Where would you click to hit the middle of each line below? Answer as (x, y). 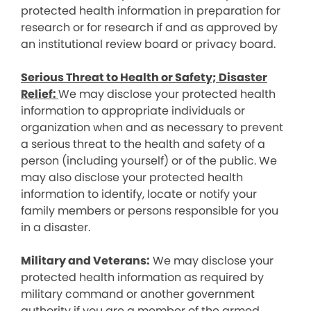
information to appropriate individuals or (133, 111)
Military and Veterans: (85, 261)
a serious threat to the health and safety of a (143, 144)
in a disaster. (56, 227)
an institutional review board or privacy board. (148, 44)
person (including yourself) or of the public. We (149, 161)
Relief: (40, 94)
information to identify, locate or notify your (139, 194)
